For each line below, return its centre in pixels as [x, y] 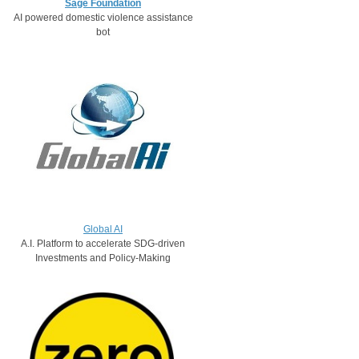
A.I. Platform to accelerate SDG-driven [103, 243]
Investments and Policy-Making [103, 258]
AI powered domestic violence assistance [103, 18]
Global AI [103, 229]
